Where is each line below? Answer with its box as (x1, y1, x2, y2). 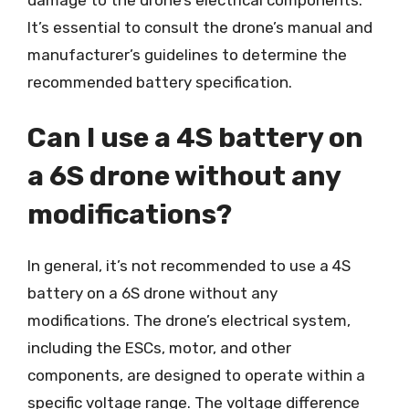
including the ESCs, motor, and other (27, 339, 291, 357)
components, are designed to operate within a (27, 366, 365, 384)
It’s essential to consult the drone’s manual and (27, 17, 372, 37)
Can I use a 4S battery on (27, 121, 363, 154)
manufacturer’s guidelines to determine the (27, 45, 347, 64)
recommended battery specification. (27, 72, 292, 91)
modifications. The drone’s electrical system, (27, 311, 351, 330)
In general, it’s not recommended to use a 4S (27, 257, 351, 275)
